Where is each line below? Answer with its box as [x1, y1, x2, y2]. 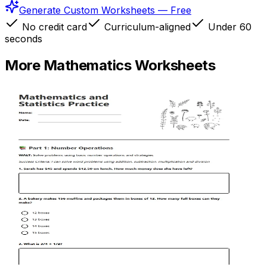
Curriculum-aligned [101, 21, 191, 33]
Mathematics [43, 57, 132, 74]
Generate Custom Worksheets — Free [19, 4, 191, 17]
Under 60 [205, 21, 252, 33]
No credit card [19, 21, 87, 33]
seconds [5, 33, 42, 45]
